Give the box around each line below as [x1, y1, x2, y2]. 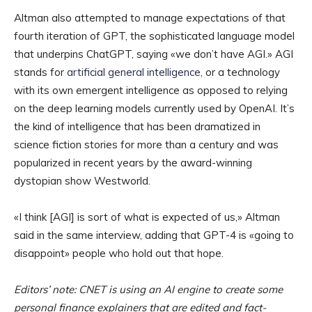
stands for [14, 65, 67, 79]
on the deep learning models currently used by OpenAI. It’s [14, 102, 295, 116]
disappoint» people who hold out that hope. [14, 247, 224, 260]
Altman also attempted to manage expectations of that [14, 11, 286, 25]
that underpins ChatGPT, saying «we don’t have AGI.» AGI [14, 47, 293, 61]
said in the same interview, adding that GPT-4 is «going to [14, 228, 294, 242]
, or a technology [201, 65, 280, 79]
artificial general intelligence [67, 65, 201, 79]
